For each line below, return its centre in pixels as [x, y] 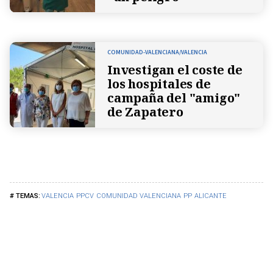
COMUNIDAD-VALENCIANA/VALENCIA [157, 52]
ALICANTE [211, 196]
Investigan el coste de [175, 69]
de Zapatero [145, 112]
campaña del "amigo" [174, 97]
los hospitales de [159, 83]
